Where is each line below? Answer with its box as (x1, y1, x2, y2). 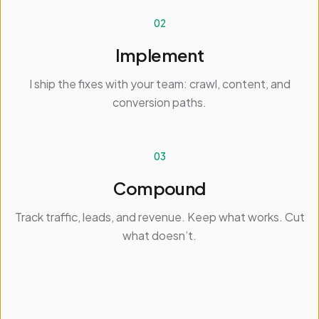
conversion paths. (113, 95, 206, 110)
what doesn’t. (122, 228, 197, 243)
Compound (113, 177, 206, 199)
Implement (115, 44, 204, 66)
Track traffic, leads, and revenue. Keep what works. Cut (14, 209, 305, 224)
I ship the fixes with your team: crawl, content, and (28, 76, 291, 91)
